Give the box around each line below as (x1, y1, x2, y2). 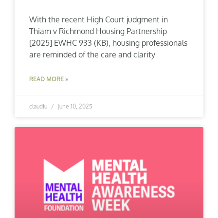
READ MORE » (29, 75, 68, 83)
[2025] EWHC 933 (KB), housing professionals (29, 38, 187, 48)
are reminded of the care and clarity (29, 50, 155, 60)
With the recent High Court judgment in (29, 15, 168, 25)
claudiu (29, 103, 49, 110)
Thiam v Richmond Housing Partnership (29, 26, 167, 36)
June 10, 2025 (56, 103, 92, 110)
